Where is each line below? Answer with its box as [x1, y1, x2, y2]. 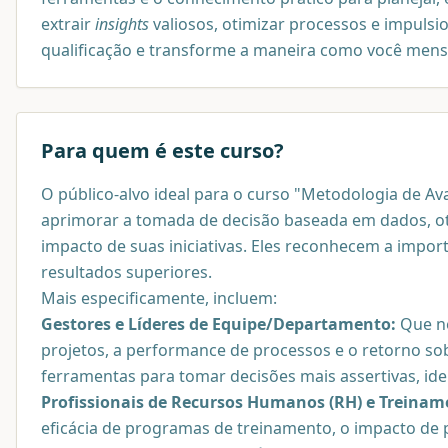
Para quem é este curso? [41, 136, 284, 164]
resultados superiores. [41, 260, 212, 283]
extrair [41, 12, 95, 35]
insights [95, 12, 149, 35]
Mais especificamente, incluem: [41, 286, 277, 309]
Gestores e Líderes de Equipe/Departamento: [41, 312, 396, 335]
